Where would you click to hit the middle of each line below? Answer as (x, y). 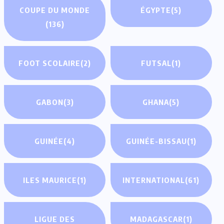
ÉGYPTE (156, 10)
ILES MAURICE (50, 180)
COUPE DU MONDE (55, 10)
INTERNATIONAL (154, 180)
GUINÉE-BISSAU (156, 141)
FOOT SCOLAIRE (50, 63)
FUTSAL (156, 63)
